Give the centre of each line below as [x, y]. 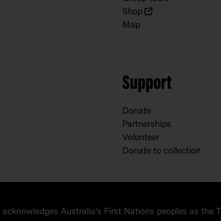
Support [147, 84]
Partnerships [147, 125]
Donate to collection [162, 151]
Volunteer [141, 138]
